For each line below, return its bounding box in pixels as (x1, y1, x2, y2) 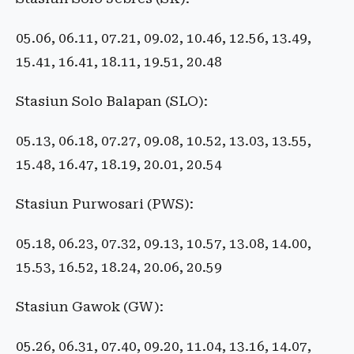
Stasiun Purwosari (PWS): (16, 196, 194, 213)
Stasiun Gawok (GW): (16, 299, 164, 315)
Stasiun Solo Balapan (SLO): (16, 93, 208, 110)
